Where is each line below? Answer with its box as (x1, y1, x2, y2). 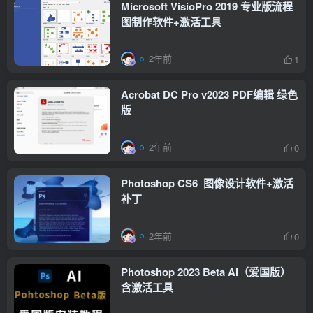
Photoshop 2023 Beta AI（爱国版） (121, 263, 291, 279)
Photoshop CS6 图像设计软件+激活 (121, 175, 293, 191)
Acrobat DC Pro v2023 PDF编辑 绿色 (121, 87, 298, 103)
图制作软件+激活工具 (121, 13, 221, 29)
